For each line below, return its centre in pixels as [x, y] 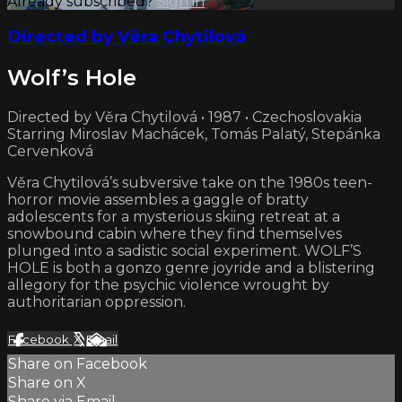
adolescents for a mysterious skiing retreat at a [174, 217]
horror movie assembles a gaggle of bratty [158, 200]
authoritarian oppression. [96, 302]
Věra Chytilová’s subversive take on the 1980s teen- [190, 183]
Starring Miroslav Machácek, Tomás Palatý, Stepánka [194, 135]
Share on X [47, 383]
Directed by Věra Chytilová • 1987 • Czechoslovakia [184, 118]
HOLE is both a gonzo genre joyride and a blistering [191, 268]
